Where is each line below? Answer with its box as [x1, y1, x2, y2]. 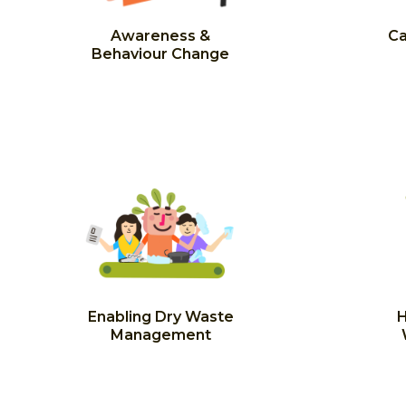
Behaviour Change [92, 45, 229, 63]
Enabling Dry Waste [87, 308, 234, 325]
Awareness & [111, 27, 210, 44]
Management [110, 326, 211, 343]
